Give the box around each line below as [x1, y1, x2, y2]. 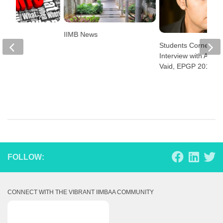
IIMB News [63, 30, 98, 39]
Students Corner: [159, 41, 214, 49]
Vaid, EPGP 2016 [159, 62, 214, 70]
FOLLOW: [7, 152, 44, 161]
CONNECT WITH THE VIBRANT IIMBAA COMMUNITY [7, 188, 154, 196]
